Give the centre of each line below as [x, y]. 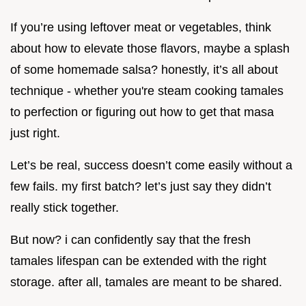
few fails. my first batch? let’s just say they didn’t [141, 187]
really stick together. [65, 208]
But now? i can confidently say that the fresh [130, 240]
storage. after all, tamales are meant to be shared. [146, 282]
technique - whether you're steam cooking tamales [147, 91]
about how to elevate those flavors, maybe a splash [150, 49]
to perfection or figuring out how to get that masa [142, 112]
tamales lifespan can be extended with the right [138, 261]
